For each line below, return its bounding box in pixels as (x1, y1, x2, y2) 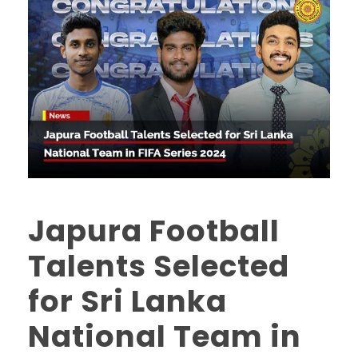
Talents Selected (28, 245, 289, 288)
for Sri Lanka (28, 280, 227, 323)
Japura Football (28, 210, 280, 253)
